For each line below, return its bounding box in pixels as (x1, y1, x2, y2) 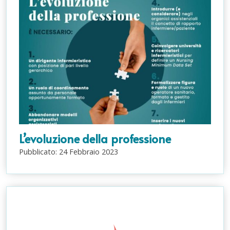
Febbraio (69, 146, 100, 157)
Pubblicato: (19, 146, 59, 157)
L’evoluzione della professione (19, 130, 171, 146)
